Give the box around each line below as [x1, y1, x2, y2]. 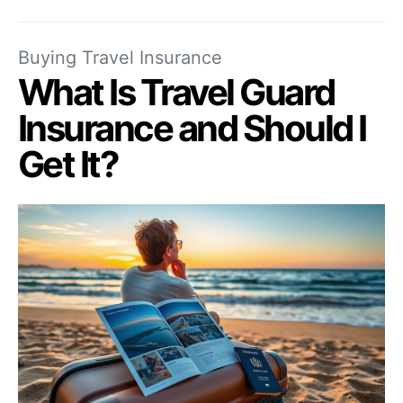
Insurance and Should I [18, 106, 366, 151]
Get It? [18, 142, 119, 187]
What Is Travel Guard [18, 70, 335, 115]
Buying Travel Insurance [18, 47, 222, 69]
